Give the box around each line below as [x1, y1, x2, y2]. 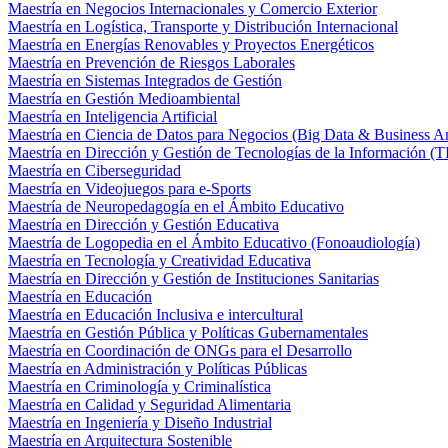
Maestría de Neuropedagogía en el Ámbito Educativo [8, 198, 344, 215]
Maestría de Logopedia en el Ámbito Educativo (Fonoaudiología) [8, 234, 420, 251]
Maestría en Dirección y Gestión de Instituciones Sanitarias [8, 270, 379, 287]
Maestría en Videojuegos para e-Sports [8, 180, 251, 197]
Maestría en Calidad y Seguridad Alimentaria [8, 396, 291, 413]
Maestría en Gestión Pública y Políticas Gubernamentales [8, 324, 368, 341]
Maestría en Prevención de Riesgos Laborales [8, 54, 295, 71]
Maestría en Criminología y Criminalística [8, 378, 271, 395]
